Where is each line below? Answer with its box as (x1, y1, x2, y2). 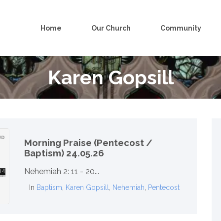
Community (160, 24, 201, 32)
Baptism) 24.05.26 (24, 147, 104, 158)
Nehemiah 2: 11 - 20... (24, 167, 99, 177)
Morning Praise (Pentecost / (24, 137, 152, 148)
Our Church (91, 24, 131, 32)
